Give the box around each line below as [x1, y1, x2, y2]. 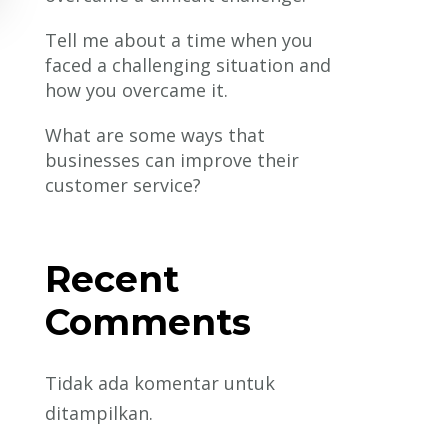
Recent [45, 256, 180, 301]
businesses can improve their [45, 147, 300, 172]
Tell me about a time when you [45, 27, 314, 52]
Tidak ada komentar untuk [45, 370, 276, 395]
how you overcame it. [45, 77, 229, 102]
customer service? [45, 172, 202, 197]
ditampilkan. [45, 400, 154, 425]
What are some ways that [45, 122, 266, 147]
